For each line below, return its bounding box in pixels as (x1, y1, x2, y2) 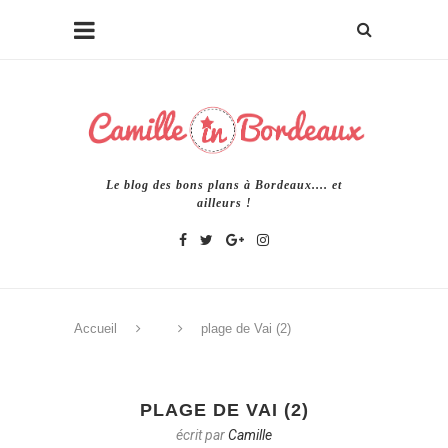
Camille (228, 426, 272, 443)
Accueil (74, 320, 117, 336)
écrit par (176, 426, 228, 443)
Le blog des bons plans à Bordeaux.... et (106, 177, 342, 192)
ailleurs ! (196, 195, 252, 210)
